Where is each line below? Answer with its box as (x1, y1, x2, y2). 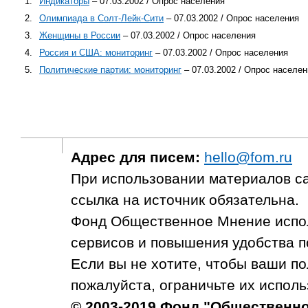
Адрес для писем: (71, 149, 200, 165)
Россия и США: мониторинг (39, 47, 153, 58)
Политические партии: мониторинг (39, 64, 181, 75)
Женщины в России (39, 30, 120, 41)
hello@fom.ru (204, 149, 292, 165)
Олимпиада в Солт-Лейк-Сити (39, 12, 164, 23)
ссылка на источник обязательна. (71, 192, 299, 208)
